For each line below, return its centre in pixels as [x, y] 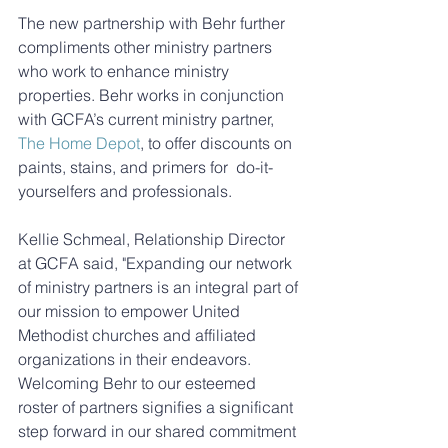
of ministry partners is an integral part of [160, 287]
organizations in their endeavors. [136, 359]
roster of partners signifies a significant [157, 407]
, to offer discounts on [218, 143]
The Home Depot [79, 143]
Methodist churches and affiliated [139, 335]
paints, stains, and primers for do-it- [145, 167]
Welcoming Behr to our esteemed [139, 383]
